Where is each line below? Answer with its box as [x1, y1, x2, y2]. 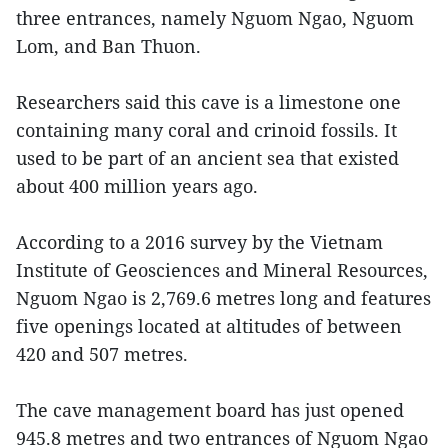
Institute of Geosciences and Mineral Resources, [16, 258, 428, 282]
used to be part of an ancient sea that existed [16, 146, 399, 170]
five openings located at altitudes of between [16, 314, 402, 338]
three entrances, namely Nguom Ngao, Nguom [16, 6, 414, 30]
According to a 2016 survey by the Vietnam [16, 230, 383, 254]
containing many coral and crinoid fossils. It [16, 118, 397, 142]
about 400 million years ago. [16, 174, 258, 198]
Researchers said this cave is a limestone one [16, 90, 401, 114]
